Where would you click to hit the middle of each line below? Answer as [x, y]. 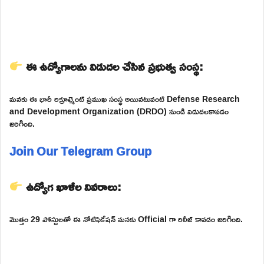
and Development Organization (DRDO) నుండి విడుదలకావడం [119, 111]
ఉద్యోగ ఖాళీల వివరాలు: [72, 186]
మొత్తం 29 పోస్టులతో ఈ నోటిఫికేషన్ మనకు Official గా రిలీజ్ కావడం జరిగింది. [126, 219]
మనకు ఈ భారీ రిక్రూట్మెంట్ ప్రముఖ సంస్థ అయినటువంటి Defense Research [125, 98]
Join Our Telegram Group [80, 151]
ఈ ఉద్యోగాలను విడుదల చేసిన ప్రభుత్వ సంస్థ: [113, 66]
